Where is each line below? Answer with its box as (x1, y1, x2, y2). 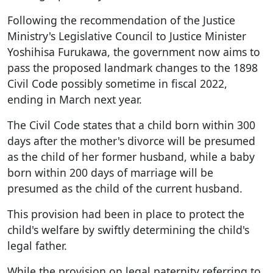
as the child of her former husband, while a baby (7, 149, 255, 164)
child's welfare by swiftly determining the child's (7, 222, 249, 237)
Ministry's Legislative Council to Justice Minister (7, 28, 246, 43)
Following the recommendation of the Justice (7, 12, 235, 27)
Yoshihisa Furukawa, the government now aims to (7, 44, 260, 59)
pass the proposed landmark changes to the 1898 (7, 60, 258, 75)
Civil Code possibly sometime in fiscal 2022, (7, 76, 227, 91)
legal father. (7, 238, 67, 253)
